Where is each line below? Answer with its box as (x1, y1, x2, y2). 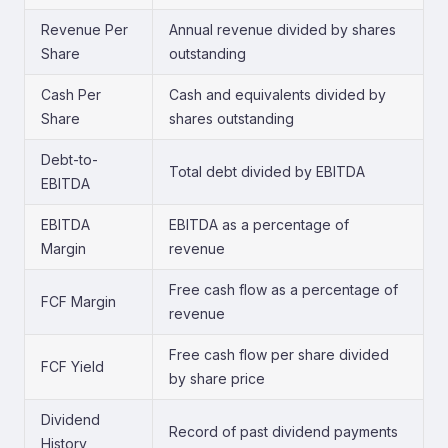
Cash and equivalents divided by (169, 86, 386, 103)
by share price (169, 370, 265, 387)
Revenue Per (41, 21, 128, 38)
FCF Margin (41, 293, 116, 310)
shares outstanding (169, 110, 294, 127)
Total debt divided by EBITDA (169, 163, 365, 180)
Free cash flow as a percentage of (169, 281, 398, 298)
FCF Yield (41, 358, 104, 375)
